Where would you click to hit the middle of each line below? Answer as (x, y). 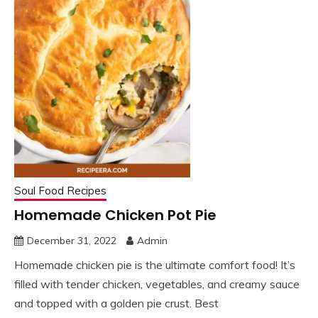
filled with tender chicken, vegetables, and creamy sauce (157, 284)
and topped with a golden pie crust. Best (116, 303)
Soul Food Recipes (60, 190)
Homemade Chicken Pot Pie (115, 215)
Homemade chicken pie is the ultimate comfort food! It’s (155, 264)
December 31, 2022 (72, 240)
